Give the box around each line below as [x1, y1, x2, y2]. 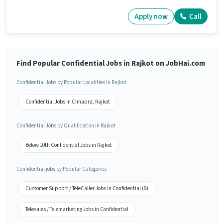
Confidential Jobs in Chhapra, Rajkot [25, 98, 110, 106]
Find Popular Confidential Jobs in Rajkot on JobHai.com [16, 58, 205, 69]
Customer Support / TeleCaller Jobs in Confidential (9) [25, 185, 148, 193]
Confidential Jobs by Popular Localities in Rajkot [16, 79, 126, 87]
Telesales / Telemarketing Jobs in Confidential [25, 206, 128, 214]
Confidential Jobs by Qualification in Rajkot [16, 122, 115, 130]
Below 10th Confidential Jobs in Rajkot [25, 141, 112, 149]
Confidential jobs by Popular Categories [16, 165, 107, 173]
